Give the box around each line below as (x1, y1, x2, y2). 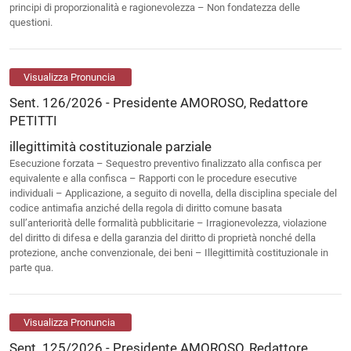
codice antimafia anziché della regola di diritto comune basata (9, 201, 282, 214)
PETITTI (9, 112, 57, 128)
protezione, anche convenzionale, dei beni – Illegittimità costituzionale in (9, 246, 328, 259)
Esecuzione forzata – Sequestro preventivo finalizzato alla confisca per (9, 157, 321, 169)
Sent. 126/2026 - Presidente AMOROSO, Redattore (9, 94, 308, 110)
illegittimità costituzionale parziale (9, 138, 212, 154)
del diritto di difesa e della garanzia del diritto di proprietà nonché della (9, 231, 316, 244)
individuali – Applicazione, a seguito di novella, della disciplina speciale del (9, 186, 337, 199)
